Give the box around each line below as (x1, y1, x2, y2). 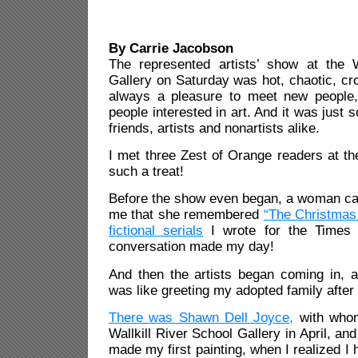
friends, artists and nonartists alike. (109, 120, 320, 136)
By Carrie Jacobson (109, 40, 233, 56)
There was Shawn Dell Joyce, (109, 310, 294, 326)
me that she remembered (109, 207, 264, 223)
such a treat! (109, 163, 184, 179)
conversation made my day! (109, 239, 274, 255)
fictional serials (109, 223, 204, 239)
